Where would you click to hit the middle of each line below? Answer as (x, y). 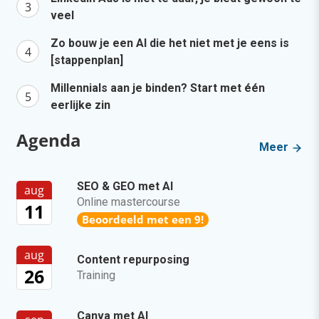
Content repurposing (133, 259)
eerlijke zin (80, 105)
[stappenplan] (87, 60)
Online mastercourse (129, 202)
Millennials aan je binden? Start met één (158, 88)
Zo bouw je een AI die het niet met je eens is (170, 43)
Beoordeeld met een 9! (143, 219)
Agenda (49, 140)
